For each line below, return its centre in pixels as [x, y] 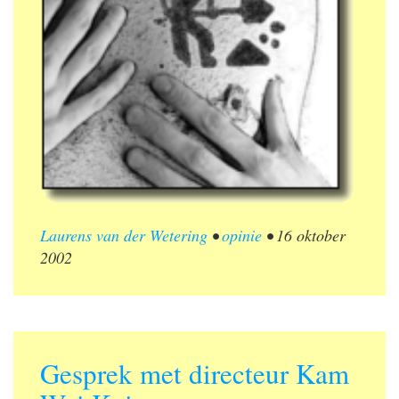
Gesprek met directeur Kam [195, 374]
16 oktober [311, 236]
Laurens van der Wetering [124, 236]
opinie [242, 236]
